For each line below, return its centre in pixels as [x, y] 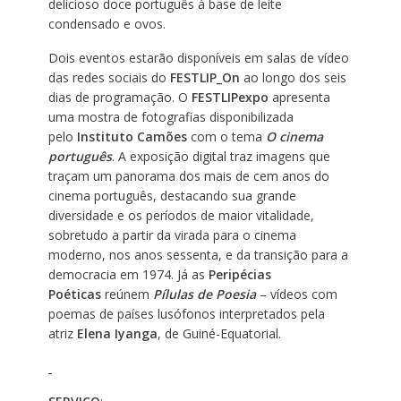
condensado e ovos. [107, 23]
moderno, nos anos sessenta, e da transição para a [198, 254]
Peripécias [239, 274]
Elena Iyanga [117, 333]
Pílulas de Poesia [204, 294]
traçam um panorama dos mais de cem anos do [188, 175]
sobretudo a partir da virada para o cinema [172, 235]
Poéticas [74, 294]
